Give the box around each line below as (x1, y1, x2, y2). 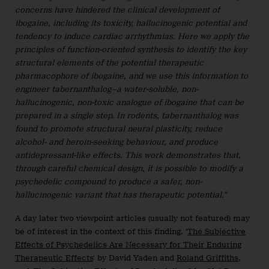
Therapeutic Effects (15, 253, 93, 262)
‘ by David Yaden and (93, 253, 177, 262)
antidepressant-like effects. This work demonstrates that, (15, 151, 241, 160)
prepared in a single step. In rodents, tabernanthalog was (15, 111, 238, 121)
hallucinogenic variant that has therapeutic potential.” (15, 190, 226, 200)
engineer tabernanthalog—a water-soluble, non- (15, 85, 198, 94)
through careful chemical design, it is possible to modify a (15, 164, 243, 174)
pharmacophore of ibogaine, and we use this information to (15, 71, 248, 81)
